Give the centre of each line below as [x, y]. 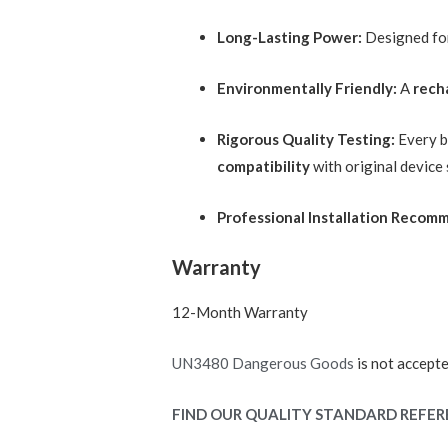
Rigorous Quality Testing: [306, 138]
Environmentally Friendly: [307, 87]
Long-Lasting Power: [290, 36]
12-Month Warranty [240, 311]
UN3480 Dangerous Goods [263, 362]
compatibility [264, 165]
